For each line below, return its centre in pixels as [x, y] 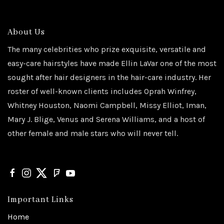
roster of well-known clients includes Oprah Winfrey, [102, 91]
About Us [26, 32]
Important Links [40, 200]
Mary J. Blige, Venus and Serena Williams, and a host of [106, 119]
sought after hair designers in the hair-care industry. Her [109, 77]
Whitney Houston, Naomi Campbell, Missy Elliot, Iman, [107, 105]
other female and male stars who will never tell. [93, 133]
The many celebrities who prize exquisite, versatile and [107, 49]
